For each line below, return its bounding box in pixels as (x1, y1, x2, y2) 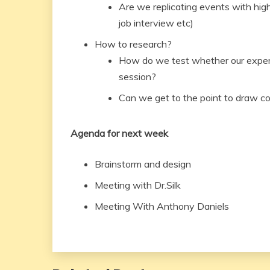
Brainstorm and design (95, 158, 193, 170)
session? (119, 71, 159, 83)
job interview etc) (119, 17, 193, 29)
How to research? (95, 38, 172, 50)
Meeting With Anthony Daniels (95, 200, 229, 212)
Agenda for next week (71, 127, 168, 139)
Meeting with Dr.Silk (95, 179, 181, 191)
